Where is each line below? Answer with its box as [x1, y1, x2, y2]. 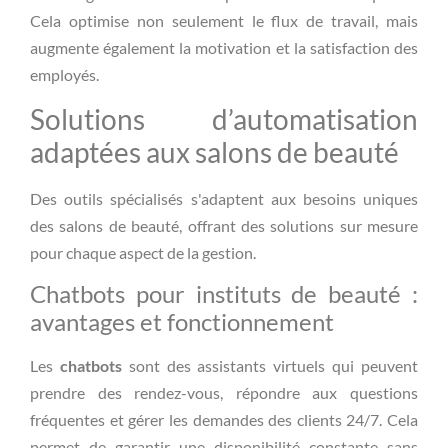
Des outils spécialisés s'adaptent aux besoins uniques [30, 188, 418, 208]
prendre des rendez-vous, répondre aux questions [30, 383, 418, 403]
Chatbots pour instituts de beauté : [30, 279, 418, 309]
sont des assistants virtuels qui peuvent [121, 356, 419, 376]
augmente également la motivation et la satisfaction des [30, 38, 418, 58]
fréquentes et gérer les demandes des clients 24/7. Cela [30, 410, 418, 430]
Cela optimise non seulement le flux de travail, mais [30, 11, 418, 31]
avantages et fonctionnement [30, 307, 334, 337]
